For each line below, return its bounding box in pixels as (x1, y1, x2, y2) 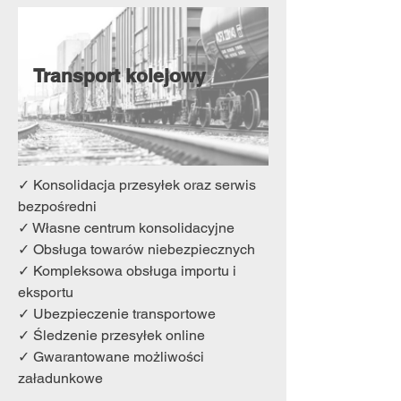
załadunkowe (18, 370, 103, 387)
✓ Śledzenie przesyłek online (18, 327, 205, 344)
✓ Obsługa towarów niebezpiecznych (18, 241, 255, 258)
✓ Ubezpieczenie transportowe (18, 305, 216, 322)
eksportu (18, 284, 73, 301)
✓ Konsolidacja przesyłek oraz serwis (18, 176, 256, 193)
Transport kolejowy (33, 64, 206, 87)
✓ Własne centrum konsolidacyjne (18, 219, 235, 236)
